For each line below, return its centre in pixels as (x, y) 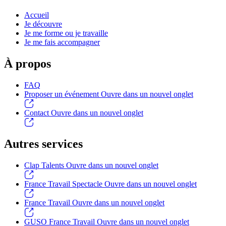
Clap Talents (45, 165)
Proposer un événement (63, 94)
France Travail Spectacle (64, 184)
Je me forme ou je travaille (66, 33)
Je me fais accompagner (62, 42)
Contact (38, 113)
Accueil (37, 15)
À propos (27, 64)
